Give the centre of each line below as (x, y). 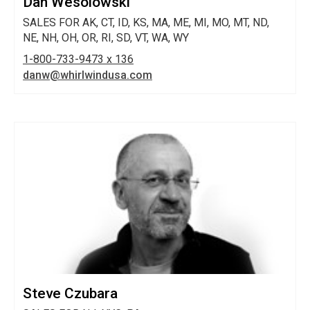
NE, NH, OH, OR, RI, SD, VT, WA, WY (106, 38)
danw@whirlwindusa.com (88, 75)
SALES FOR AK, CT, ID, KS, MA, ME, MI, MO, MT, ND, (146, 23)
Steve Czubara (70, 293)
